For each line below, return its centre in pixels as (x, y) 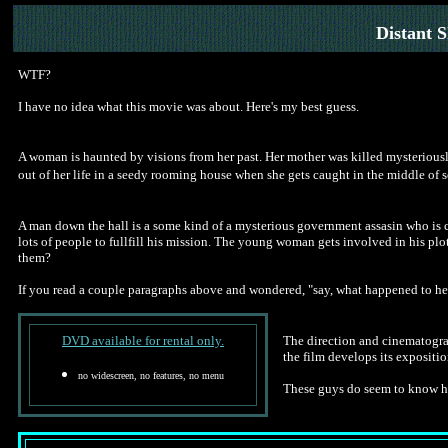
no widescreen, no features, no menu (151, 375)
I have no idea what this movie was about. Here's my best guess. (188, 106)
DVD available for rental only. (143, 340)
